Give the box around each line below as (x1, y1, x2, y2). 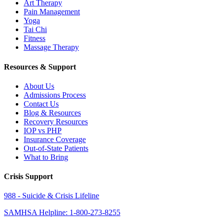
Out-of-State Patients (24, 144, 88, 152)
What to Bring (24, 152, 68, 161)
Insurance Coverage (24, 135, 86, 144)
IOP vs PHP (24, 126, 62, 135)
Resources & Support (4, 62, 76, 71)
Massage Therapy (24, 43, 79, 52)
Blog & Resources (24, 108, 81, 117)
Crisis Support (4, 172, 53, 181)
